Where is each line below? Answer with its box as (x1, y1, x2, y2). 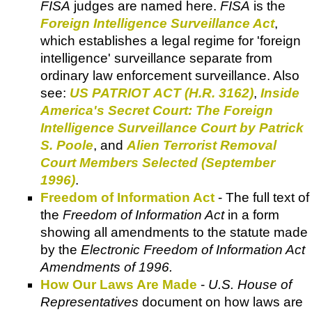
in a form (224, 208, 279, 223)
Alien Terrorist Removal (127, 138, 276, 153)
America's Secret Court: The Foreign (40, 103, 273, 118)
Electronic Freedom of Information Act (81, 242, 305, 258)
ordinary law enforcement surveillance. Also (40, 68, 299, 84)
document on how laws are (139, 295, 303, 310)
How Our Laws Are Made (40, 277, 197, 292)
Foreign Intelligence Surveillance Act (40, 16, 274, 31)
